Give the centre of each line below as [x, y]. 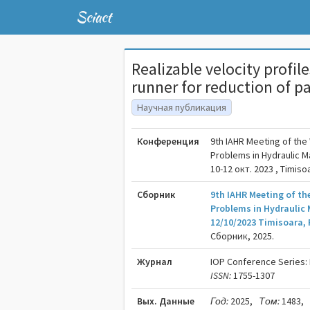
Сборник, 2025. [243, 236]
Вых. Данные [166, 301]
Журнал [155, 262]
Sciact [93, 17]
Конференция [168, 141]
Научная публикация [182, 107]
